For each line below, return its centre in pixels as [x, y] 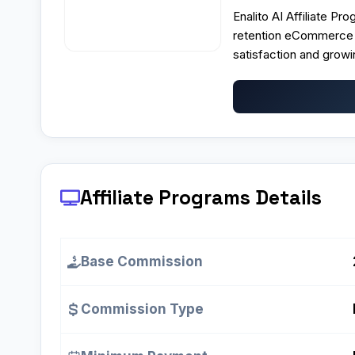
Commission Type [142, 309]
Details [286, 198]
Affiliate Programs [165, 198]
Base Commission [142, 262]
